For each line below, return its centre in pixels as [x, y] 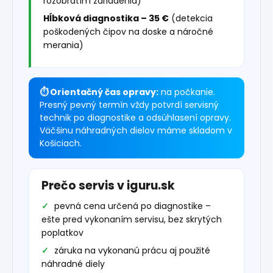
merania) [63, 45]
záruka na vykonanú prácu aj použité [132, 251]
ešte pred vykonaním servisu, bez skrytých [132, 220]
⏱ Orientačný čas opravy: [99, 92]
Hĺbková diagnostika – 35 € [106, 19]
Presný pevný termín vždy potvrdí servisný [129, 105]
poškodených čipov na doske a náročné [128, 32]
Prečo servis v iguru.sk [108, 186]
